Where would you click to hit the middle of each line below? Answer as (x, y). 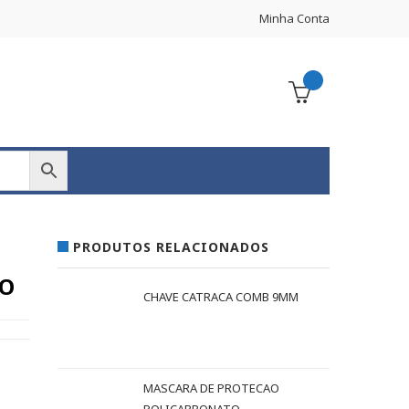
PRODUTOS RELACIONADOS (172, 247)
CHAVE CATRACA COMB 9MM (221, 297)
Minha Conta (294, 18)
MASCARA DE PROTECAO (212, 388)
